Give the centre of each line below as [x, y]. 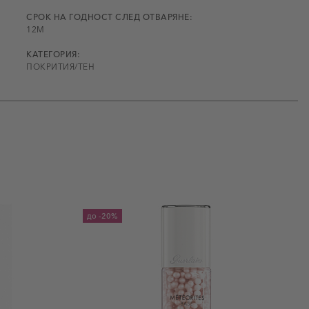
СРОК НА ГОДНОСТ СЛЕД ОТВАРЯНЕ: [109, 17]
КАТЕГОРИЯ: [53, 54]
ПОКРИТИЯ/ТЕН [60, 66]
